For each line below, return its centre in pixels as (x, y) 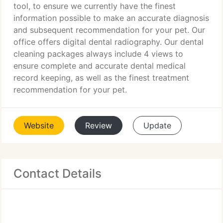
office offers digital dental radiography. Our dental (109, 42)
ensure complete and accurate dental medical (100, 66)
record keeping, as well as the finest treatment (101, 78)
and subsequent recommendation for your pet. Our (109, 30)
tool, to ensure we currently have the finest (95, 6)
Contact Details (57, 173)
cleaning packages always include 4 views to (98, 54)
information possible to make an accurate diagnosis (111, 18)
